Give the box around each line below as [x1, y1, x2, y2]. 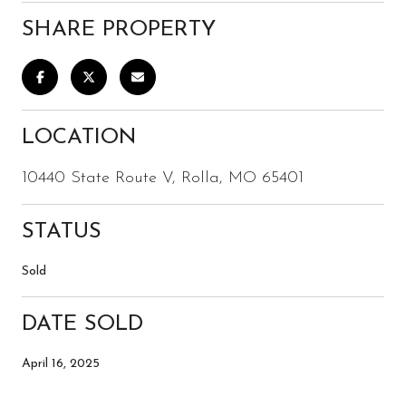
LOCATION [22, 126, 137, 149]
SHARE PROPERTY [22, 18, 216, 41]
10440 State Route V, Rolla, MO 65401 [22, 169, 304, 187]
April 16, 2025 [22, 356, 100, 371]
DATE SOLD [22, 313, 143, 335]
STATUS [22, 220, 101, 243]
